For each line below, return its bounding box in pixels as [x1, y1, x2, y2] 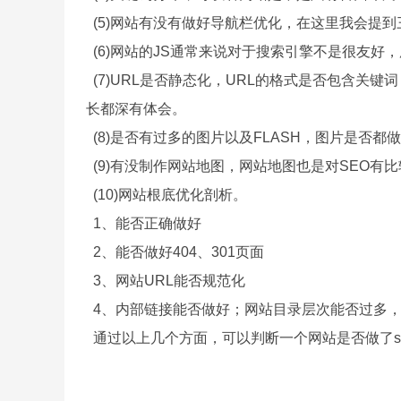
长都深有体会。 [85, 101, 186, 116]
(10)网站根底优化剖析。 [85, 187, 247, 202]
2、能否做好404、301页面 [85, 244, 264, 260]
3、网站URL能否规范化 [85, 273, 245, 288]
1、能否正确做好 [85, 216, 201, 231]
